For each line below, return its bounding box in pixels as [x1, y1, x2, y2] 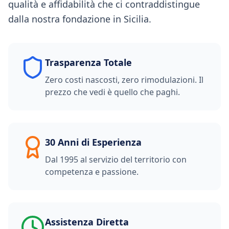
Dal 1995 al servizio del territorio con [45, 154, 187, 165]
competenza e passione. [45, 166, 139, 177]
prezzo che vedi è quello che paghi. [45, 86, 180, 98]
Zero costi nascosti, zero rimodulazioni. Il [45, 74, 203, 85]
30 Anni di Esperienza [45, 136, 142, 148]
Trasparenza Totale [45, 56, 132, 68]
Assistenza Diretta [45, 216, 129, 228]
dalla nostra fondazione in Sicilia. [8, 13, 151, 25]
